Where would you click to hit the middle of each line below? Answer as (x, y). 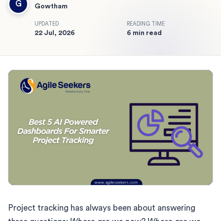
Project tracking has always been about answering (102, 208)
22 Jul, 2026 (55, 33)
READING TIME (146, 24)
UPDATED (47, 24)
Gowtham (51, 6)
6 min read (144, 33)
